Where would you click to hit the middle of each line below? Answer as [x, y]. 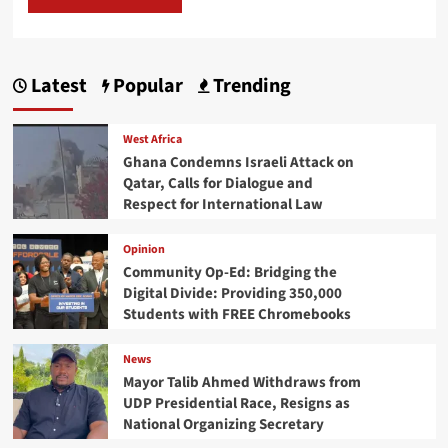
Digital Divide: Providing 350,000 [232, 294]
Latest [56, 85]
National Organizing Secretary [223, 425]
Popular [145, 85]
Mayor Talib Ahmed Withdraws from [241, 383]
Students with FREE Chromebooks [236, 315]
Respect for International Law [222, 205]
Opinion [143, 250]
